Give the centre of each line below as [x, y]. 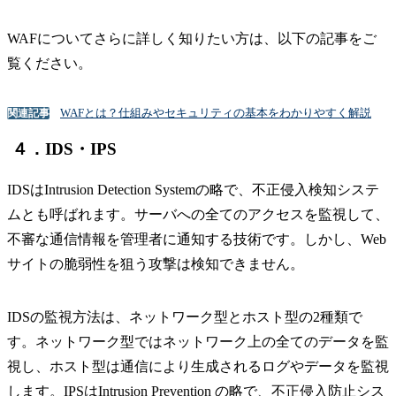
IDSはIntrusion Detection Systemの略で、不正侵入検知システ [193, 189]
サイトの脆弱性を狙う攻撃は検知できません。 [156, 263]
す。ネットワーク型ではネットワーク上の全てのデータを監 [198, 341]
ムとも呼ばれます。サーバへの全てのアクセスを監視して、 [198, 214]
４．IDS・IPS [64, 148]
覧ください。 [49, 64]
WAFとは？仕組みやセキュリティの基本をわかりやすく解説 [216, 113]
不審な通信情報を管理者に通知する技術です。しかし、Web [197, 239]
